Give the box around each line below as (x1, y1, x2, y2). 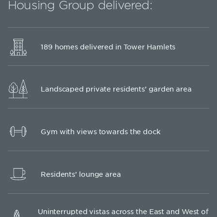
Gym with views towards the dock (41, 127, 160, 136)
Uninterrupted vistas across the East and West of (37, 206, 209, 216)
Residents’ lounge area (41, 170, 121, 179)
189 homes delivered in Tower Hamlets (41, 42, 176, 51)
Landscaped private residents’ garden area (41, 84, 192, 93)
